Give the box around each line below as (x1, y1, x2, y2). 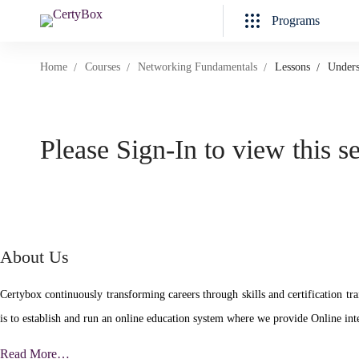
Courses (85, 61, 120, 73)
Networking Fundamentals (138, 61, 257, 73)
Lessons (275, 61, 310, 73)
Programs (272, 14, 320, 27)
